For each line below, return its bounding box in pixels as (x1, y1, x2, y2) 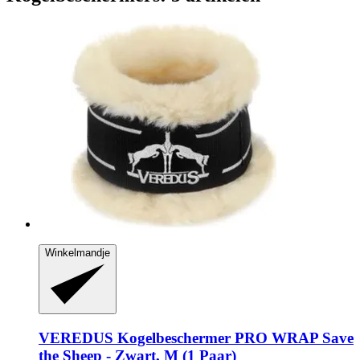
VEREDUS (39, 329, 113, 346)
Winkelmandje (45, 246, 110, 259)
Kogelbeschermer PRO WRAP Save (113, 329, 354, 346)
